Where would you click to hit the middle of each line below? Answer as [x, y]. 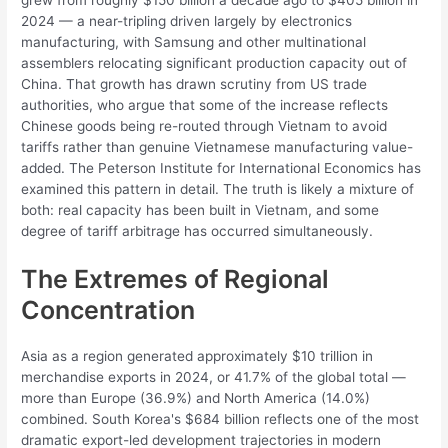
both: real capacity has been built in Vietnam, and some [200, 210]
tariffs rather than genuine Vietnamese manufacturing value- [217, 147]
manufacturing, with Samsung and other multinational [194, 42]
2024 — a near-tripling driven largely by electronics [187, 21]
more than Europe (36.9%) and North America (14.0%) [196, 397]
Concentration [108, 309]
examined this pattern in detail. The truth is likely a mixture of [218, 189]
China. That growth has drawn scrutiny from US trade [194, 84]
